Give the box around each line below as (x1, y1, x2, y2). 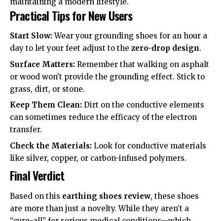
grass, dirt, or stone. (10, 84, 85, 94)
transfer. (10, 125, 42, 135)
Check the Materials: (10, 141, 92, 150)
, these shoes (150, 191, 199, 201)
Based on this (10, 191, 62, 201)
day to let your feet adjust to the (10, 43, 131, 53)
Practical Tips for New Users (10, 6, 133, 24)
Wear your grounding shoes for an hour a (52, 31, 207, 41)
